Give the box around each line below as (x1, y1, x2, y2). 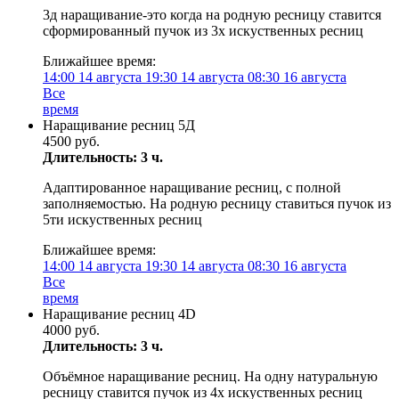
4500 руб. (43, 134, 100, 149)
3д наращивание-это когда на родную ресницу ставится (43, 7, 381, 22)
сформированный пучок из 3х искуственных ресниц (43, 23, 363, 38)
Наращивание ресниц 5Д (43, 118, 195, 133)
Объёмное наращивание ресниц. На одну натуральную (43, 369, 378, 384)
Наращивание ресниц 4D (43, 306, 196, 322)
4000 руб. (43, 322, 100, 338)
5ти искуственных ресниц (43, 212, 202, 227)
